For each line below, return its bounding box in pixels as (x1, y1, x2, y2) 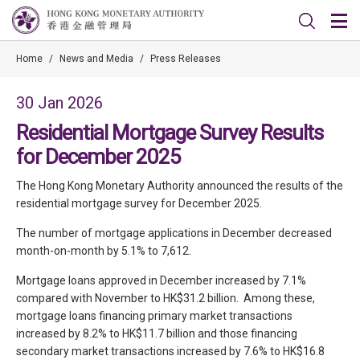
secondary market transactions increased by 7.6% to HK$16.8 (16, 345, 325, 358)
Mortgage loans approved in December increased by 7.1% (16, 274, 306, 287)
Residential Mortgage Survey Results (16, 121, 323, 145)
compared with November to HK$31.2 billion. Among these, (16, 292, 315, 305)
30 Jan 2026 (16, 93, 103, 112)
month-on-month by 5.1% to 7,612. (16, 244, 196, 257)
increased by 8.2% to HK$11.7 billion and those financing (16, 327, 297, 340)
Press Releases (150, 53, 221, 64)
